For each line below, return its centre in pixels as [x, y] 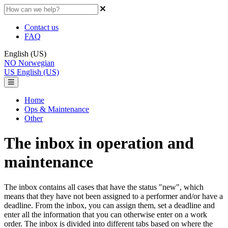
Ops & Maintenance [57, 109]
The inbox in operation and [99, 143]
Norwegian [36, 63]
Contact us [41, 27]
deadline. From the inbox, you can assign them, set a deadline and [109, 205]
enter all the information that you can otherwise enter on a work [106, 214]
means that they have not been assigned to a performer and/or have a [113, 196]
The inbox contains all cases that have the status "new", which [104, 187]
